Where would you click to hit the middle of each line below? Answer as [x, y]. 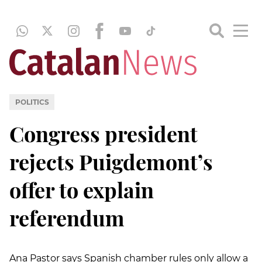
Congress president [104, 133]
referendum [67, 217]
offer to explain [82, 189]
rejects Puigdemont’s [111, 161]
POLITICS [32, 102]
